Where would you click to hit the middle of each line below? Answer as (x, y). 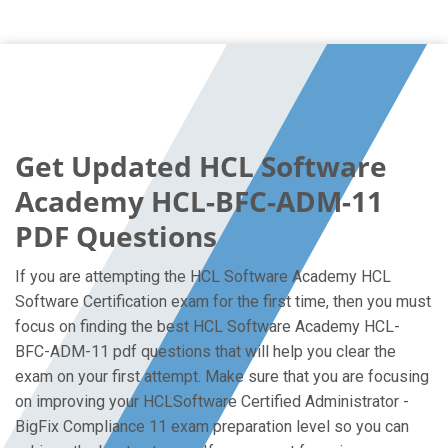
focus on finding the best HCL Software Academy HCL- (207, 326)
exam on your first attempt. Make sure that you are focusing (222, 376)
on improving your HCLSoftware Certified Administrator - (212, 401)
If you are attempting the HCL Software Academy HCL (203, 276)
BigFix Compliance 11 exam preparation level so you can (212, 426)
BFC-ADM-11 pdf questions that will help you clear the (205, 351)
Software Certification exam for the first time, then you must (223, 301)
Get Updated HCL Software (201, 166)
